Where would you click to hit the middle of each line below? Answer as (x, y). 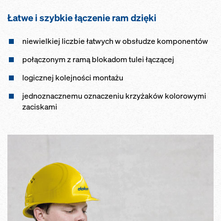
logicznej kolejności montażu (73, 77)
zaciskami (40, 107)
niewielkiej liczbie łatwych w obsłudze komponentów (115, 41)
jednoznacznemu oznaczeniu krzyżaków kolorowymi (114, 96)
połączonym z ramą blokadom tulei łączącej (98, 59)
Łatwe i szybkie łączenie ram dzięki (82, 18)
